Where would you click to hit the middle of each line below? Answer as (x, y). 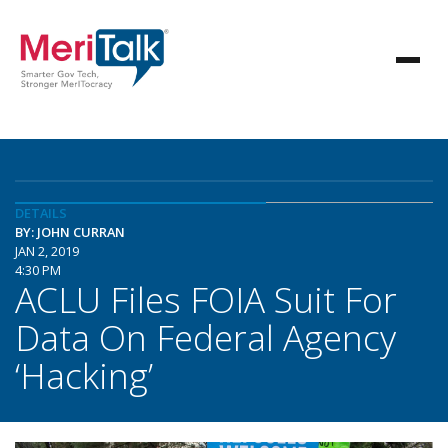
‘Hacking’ (84, 375)
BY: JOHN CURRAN (70, 232)
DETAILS (41, 213)
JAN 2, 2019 (47, 251)
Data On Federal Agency (205, 337)
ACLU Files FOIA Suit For (206, 299)
